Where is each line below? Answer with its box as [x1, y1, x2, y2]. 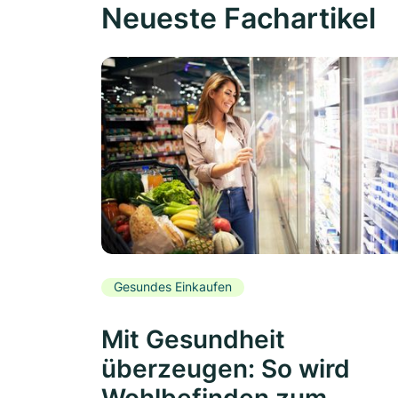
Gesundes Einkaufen [114, 279, 232, 295]
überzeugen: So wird [101, 353, 350, 384]
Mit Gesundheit [101, 323, 285, 354]
